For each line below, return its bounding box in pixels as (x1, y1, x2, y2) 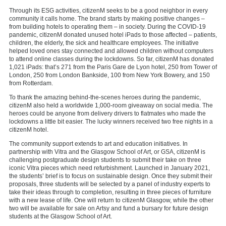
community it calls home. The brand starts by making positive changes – (9, 15, 205, 22)
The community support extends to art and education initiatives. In (9, 140, 188, 147)
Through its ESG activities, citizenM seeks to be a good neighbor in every (9, 7, 208, 14)
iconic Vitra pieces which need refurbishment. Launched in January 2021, (9, 164, 210, 172)
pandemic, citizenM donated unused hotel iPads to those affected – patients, (9, 31, 217, 38)
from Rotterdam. (9, 79, 53, 87)
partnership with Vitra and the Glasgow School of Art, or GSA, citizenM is (9, 148, 205, 155)
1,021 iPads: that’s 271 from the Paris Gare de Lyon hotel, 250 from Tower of (9, 63, 217, 71)
